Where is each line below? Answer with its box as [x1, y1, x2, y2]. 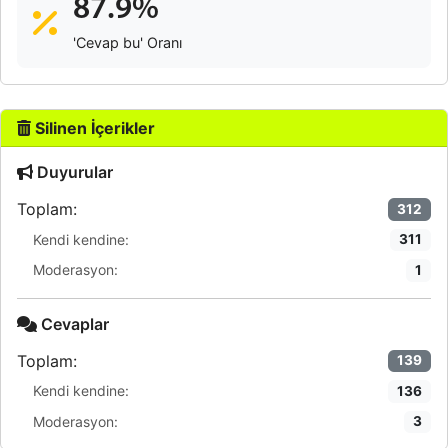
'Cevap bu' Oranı [73, 34, 182, 51]
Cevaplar [37, 313, 109, 334]
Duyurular [33, 162, 113, 182]
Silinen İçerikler [31, 118, 155, 138]
